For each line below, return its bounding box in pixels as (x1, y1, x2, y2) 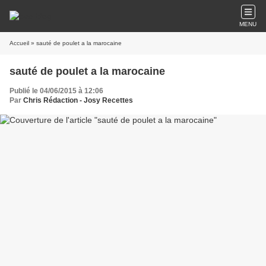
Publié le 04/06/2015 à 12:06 (9, 87, 103, 95)
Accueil (9, 40, 29, 46)
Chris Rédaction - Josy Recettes (23, 96, 133, 104)
